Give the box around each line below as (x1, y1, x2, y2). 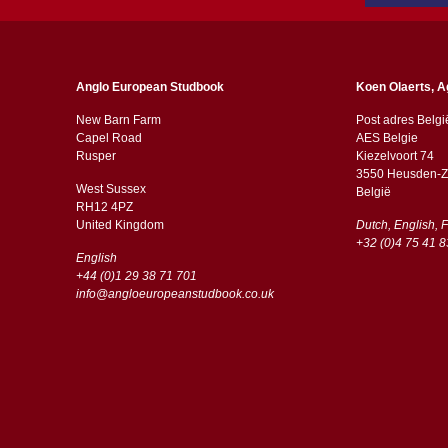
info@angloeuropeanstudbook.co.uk (75, 287, 274, 302)
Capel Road (75, 131, 142, 146)
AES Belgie (355, 131, 418, 146)
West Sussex (75, 182, 146, 197)
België (355, 185, 391, 200)
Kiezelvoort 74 (355, 149, 434, 164)
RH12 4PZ (75, 200, 136, 215)
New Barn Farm (75, 113, 161, 128)
